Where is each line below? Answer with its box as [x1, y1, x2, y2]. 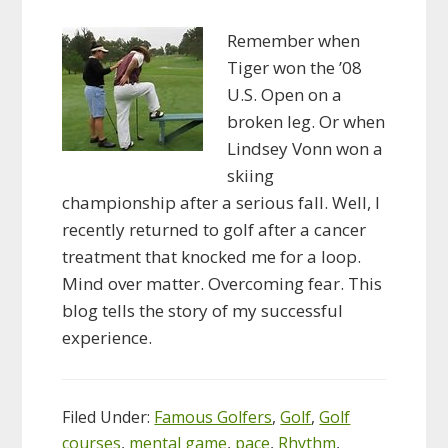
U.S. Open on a [227, 82, 343, 106]
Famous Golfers [154, 405, 273, 428]
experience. [62, 325, 153, 349]
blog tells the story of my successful [62, 298, 344, 322]
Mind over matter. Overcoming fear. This [62, 271, 383, 295]
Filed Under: [62, 405, 155, 428]
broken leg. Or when [227, 109, 386, 133]
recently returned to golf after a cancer [62, 217, 367, 241]
